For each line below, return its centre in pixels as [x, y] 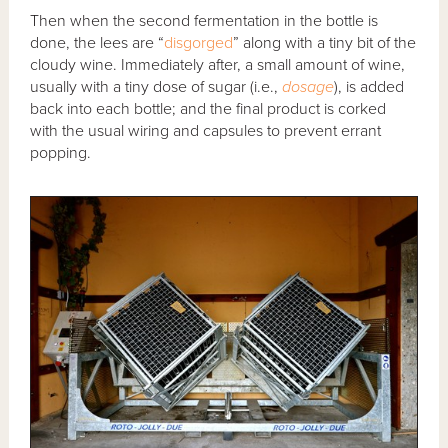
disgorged [199, 42]
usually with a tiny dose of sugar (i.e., [156, 86]
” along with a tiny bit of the [325, 42]
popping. [61, 152]
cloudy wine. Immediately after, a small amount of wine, [218, 64]
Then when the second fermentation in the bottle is [204, 20]
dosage [308, 86]
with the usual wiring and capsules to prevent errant [206, 130]
